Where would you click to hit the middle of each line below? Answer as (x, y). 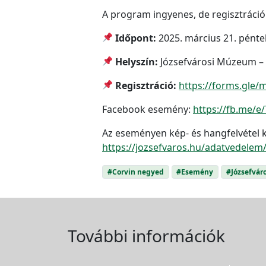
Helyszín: (138, 61)
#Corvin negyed (135, 172)
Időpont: (136, 38)
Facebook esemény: (148, 109)
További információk (146, 235)
